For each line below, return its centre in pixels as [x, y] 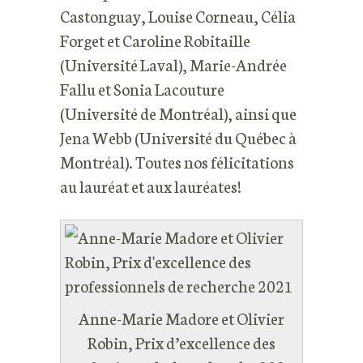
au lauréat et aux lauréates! [151, 186]
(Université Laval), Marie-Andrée [173, 64]
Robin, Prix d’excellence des [181, 342]
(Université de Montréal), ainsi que [178, 113]
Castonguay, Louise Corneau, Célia [178, 15]
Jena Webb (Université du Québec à [178, 137]
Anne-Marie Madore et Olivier [181, 318]
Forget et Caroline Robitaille [155, 40]
